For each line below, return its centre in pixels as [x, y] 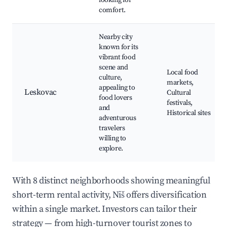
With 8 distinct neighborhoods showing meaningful [111, 181]
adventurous [118, 118]
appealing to [117, 88]
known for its [119, 47]
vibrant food [117, 58]
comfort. [112, 10]
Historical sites [189, 113]
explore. [111, 149]
